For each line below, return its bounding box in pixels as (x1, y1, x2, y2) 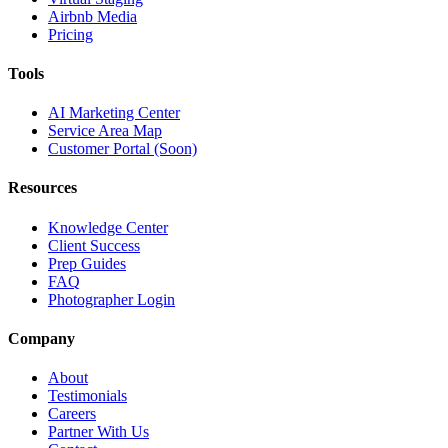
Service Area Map (48, 122, 162, 140)
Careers (48, 405, 96, 423)
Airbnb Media (48, 7, 137, 25)
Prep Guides (48, 254, 126, 272)
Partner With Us (48, 423, 149, 441)
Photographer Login (48, 290, 175, 308)
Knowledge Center (48, 218, 168, 236)
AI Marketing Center (48, 104, 180, 122)
